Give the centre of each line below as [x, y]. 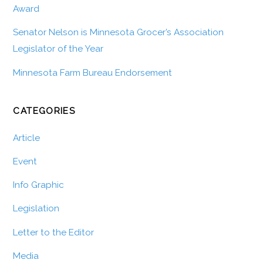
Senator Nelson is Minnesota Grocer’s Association [119, 33]
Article [27, 138]
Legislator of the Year [58, 49]
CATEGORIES [44, 111]
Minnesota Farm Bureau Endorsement [93, 73]
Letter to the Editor [54, 232]
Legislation [36, 209]
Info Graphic [39, 185]
